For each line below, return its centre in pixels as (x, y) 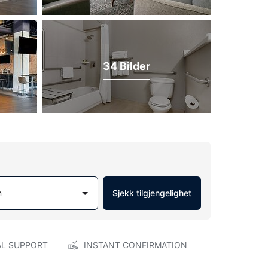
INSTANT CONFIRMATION (135, 245)
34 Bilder (126, 66)
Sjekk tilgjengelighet (152, 193)
